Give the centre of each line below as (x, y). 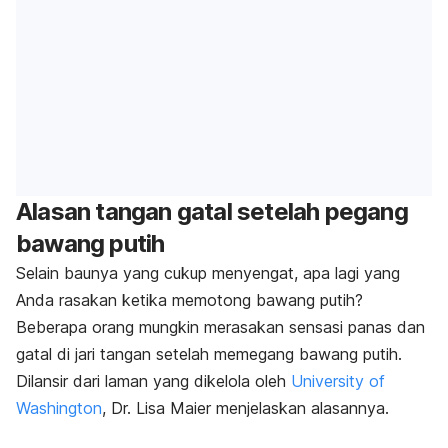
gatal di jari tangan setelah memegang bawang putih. (209, 354)
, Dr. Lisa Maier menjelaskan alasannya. (245, 408)
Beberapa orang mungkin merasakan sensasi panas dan (220, 327)
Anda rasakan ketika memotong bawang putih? (189, 300)
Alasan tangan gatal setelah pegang (212, 212)
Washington (59, 408)
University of (338, 381)
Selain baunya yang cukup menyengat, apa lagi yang (208, 273)
